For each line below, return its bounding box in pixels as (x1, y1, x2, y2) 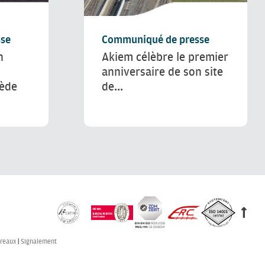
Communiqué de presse (102, 33, 209, 46)
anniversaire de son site (102, 64, 223, 79)
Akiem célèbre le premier (102, 50, 228, 64)
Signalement (21, 237, 57, 245)
